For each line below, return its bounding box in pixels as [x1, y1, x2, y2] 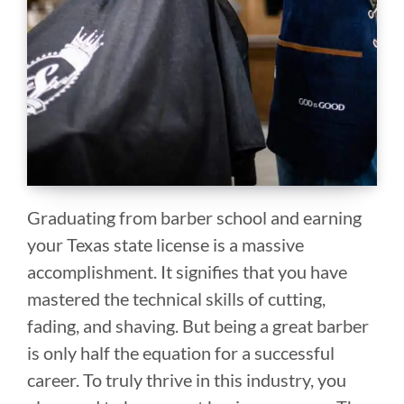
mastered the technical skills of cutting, [27, 287, 326, 309]
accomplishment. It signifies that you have [27, 260, 347, 282]
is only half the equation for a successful [27, 341, 335, 363]
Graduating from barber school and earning [27, 206, 362, 228]
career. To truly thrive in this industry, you [27, 368, 346, 390]
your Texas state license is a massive [27, 233, 304, 255]
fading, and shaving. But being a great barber [27, 314, 369, 336]
